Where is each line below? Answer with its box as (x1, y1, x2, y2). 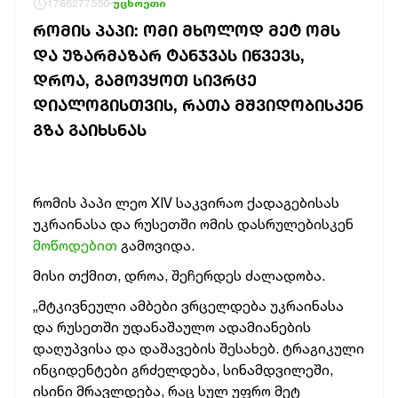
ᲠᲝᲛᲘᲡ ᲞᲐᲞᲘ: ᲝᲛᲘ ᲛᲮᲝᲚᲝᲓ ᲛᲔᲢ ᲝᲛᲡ (33, 20, 340, 40)
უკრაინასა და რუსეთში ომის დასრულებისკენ (33, 215, 354, 233)
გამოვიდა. (121, 236, 195, 254)
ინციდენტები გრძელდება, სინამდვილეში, (33, 361, 333, 378)
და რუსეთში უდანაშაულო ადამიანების (33, 318, 311, 336)
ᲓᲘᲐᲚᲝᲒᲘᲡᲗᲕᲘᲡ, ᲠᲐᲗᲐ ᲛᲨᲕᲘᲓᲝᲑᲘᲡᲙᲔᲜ (33, 95, 363, 115)
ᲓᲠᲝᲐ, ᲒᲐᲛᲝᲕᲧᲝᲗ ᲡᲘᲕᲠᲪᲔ (33, 70, 257, 90)
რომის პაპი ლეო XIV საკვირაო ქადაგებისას (33, 194, 339, 211)
